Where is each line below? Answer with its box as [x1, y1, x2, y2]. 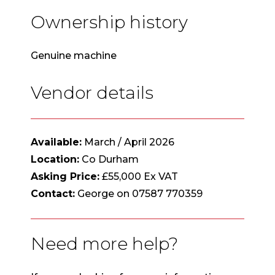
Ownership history [31, 11, 188, 33]
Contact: [31, 187, 75, 199]
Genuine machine [31, 49, 117, 61]
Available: [31, 136, 82, 148]
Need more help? [31, 233, 178, 254]
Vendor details [31, 82, 153, 103]
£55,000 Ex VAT [99, 170, 178, 182]
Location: [31, 153, 79, 165]
